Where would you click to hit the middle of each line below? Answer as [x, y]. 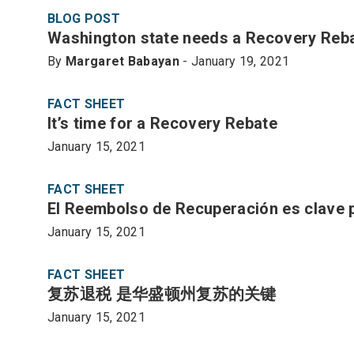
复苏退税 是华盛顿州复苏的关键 [162, 294]
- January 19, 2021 [235, 61]
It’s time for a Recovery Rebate [162, 123]
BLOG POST [84, 18]
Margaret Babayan [122, 61]
